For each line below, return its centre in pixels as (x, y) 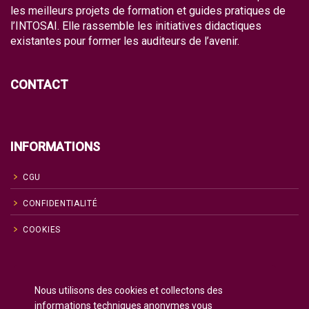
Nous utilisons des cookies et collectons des (129, 290)
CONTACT (39, 84)
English (48, 280)
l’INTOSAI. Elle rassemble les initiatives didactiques (136, 26)
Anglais (81, 280)
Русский (50, 300)
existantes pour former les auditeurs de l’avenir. (125, 41)
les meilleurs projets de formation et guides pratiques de (148, 10)
